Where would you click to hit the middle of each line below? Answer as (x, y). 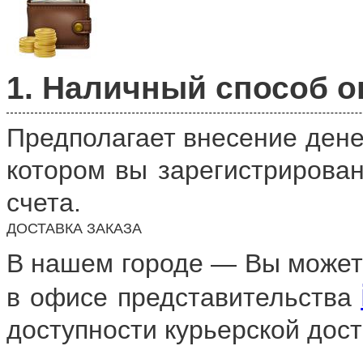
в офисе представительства (184, 297)
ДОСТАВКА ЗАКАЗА (74, 228)
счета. (44, 202)
